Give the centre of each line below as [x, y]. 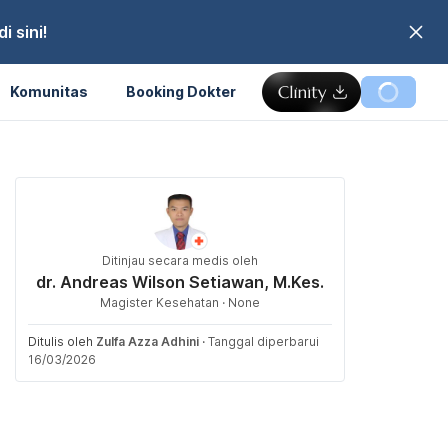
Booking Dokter [181, 91]
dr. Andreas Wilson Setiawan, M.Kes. [180, 282]
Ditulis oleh [62, 341]
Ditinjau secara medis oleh [180, 260]
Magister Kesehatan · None [180, 302]
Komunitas [49, 91]
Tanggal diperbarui [263, 341]
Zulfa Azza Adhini [147, 341]
